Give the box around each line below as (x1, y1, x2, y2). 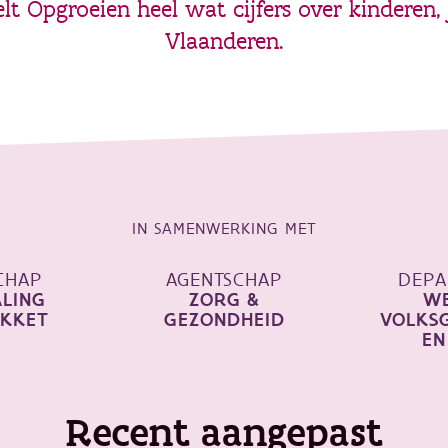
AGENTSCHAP (166, 267, 282, 293)
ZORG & (188, 287, 260, 313)
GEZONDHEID (163, 307, 285, 333)
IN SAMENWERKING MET (131, 218, 317, 240)
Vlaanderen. (164, 26, 284, 55)
